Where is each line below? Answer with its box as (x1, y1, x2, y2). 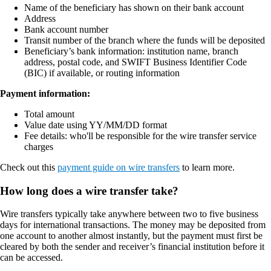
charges (24, 141, 53, 152)
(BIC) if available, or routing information (24, 67, 180, 78)
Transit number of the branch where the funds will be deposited (24, 34, 265, 45)
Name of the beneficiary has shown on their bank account (24, 2, 244, 13)
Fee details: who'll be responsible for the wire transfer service (24, 130, 256, 141)
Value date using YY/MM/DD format (24, 119, 167, 130)
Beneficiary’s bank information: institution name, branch (24, 45, 238, 56)
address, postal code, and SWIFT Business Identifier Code (24, 56, 247, 67)
